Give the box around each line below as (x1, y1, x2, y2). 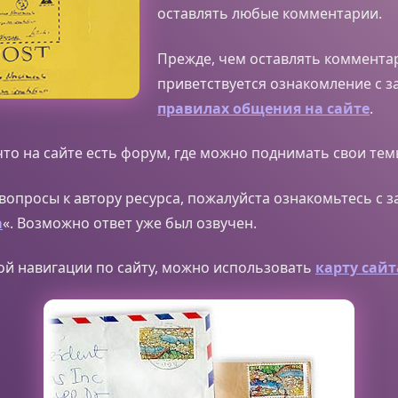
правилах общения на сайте (157, 98, 370, 118)
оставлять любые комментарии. (157, 4, 382, 24)
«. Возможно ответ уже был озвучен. (3, 212, 257, 233)
